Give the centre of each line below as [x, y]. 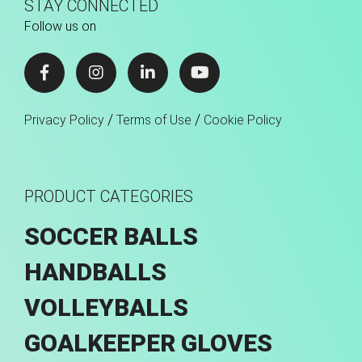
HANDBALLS [95, 271]
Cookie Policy [243, 120]
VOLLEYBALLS [106, 307]
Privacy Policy [64, 120]
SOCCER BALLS [111, 236]
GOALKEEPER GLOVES [148, 343]
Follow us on [60, 26]
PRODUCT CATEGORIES [109, 196]
